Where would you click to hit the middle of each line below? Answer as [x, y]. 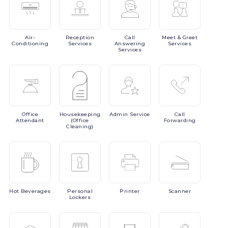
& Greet [187, 37]
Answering [130, 44]
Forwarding [180, 120]
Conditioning [30, 44]
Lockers [80, 197]
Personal [80, 191]
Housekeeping [80, 114]
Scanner [180, 191]
